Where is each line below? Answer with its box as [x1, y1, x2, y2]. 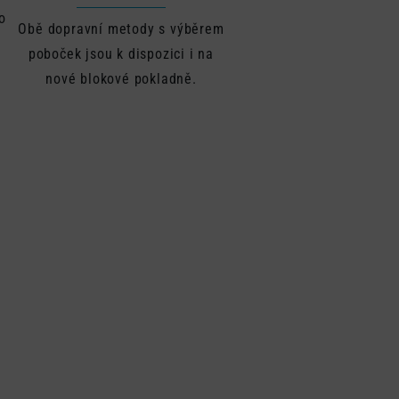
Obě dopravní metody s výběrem [18, 20, 224, 37]
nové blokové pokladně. [45, 70, 197, 87]
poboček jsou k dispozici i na [28, 45, 215, 62]
